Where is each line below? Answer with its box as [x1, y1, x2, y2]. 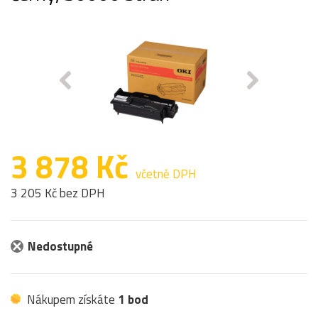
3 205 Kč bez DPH [11, 183, 105, 202]
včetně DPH [136, 164, 197, 183]
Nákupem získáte [24, 290, 118, 309]
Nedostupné [28, 236, 93, 256]
